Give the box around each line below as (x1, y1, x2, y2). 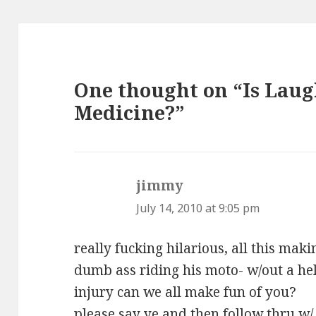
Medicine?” (74, 99, 186, 126)
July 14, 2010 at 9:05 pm (136, 200, 260, 217)
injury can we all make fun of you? (74, 283, 297, 302)
